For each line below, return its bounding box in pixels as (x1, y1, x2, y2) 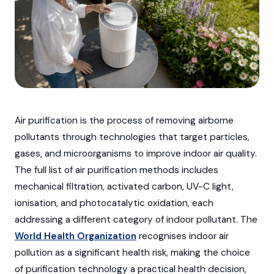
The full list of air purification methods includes (15, 163, 218, 176)
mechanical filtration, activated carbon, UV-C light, (15, 180, 234, 193)
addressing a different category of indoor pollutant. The (15, 213, 257, 226)
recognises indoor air (136, 229, 229, 242)
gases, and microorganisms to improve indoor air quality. (15, 147, 257, 160)
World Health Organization (15, 229, 136, 242)
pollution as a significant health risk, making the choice (15, 246, 250, 259)
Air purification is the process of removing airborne (15, 114, 234, 127)
